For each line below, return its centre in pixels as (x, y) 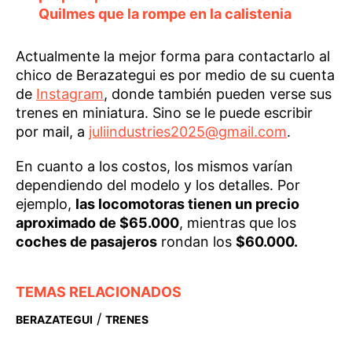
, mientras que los (238, 222)
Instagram (70, 93)
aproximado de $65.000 (97, 222)
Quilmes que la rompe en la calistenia (165, 13)
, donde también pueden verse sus (218, 93)
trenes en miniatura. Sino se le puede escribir (164, 112)
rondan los (196, 241)
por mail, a (52, 131)
